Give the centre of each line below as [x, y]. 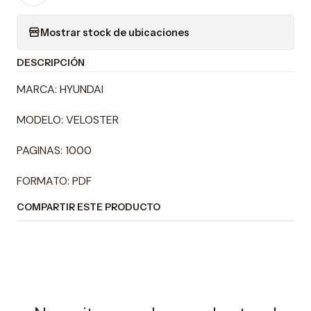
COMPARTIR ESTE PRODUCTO [89, 207]
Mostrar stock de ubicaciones [115, 32]
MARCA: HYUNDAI [60, 90]
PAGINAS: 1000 [54, 151]
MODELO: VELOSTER [68, 120]
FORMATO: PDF [54, 181]
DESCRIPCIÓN [51, 63]
